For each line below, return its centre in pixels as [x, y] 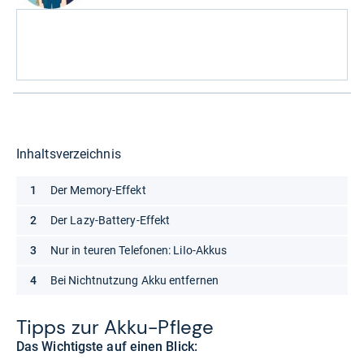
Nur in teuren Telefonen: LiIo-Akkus [139, 251]
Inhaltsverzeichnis [69, 154]
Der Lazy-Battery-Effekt [110, 221]
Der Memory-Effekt [98, 191]
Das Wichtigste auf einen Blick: [107, 347]
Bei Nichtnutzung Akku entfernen [134, 281]
